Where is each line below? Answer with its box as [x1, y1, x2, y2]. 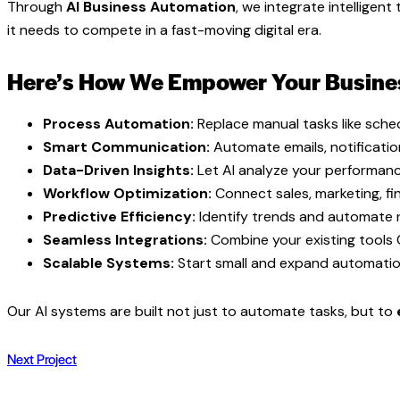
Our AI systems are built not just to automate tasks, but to [7, 301, 396, 321]
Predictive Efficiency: [43, 207, 196, 227]
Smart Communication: [43, 137, 210, 157]
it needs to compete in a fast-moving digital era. [7, 21, 321, 40]
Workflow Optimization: [43, 184, 212, 204]
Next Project [7, 348, 77, 368]
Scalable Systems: [43, 254, 174, 273]
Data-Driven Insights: [43, 161, 194, 180]
